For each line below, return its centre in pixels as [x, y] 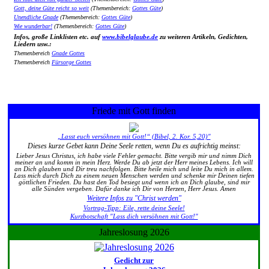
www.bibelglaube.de [130, 37]
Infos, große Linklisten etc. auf [58, 37]
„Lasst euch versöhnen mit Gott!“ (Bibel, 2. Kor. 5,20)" [134, 137]
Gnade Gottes [68, 53]
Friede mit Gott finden [134, 111]
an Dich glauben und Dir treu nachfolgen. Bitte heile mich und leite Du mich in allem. [134, 169]
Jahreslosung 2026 [134, 232]
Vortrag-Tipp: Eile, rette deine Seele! [134, 208]
